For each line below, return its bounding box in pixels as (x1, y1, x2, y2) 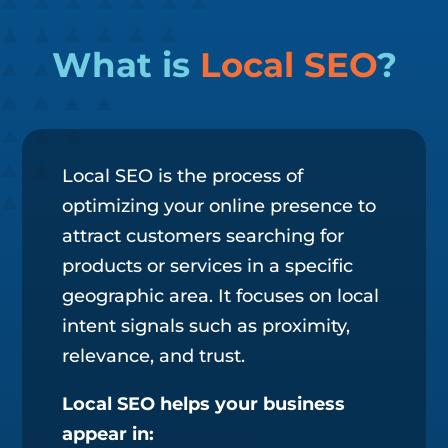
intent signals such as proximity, (62, 314, 351, 337)
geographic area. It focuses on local (62, 284, 380, 307)
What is (51, 43, 200, 86)
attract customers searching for (62, 224, 345, 247)
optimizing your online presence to (62, 194, 377, 217)
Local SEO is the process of (62, 164, 304, 187)
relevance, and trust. (62, 344, 246, 367)
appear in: (62, 422, 155, 445)
